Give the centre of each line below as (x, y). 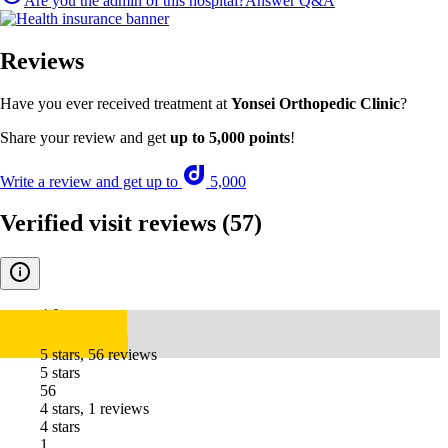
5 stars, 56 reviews (98, 355)
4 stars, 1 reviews (94, 409)
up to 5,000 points (230, 137)
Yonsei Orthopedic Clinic (315, 103)
